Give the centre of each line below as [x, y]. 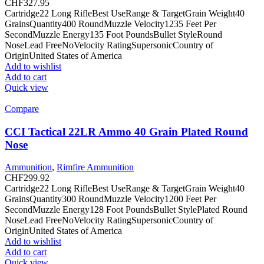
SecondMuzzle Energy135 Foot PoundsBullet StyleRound [113, 34]
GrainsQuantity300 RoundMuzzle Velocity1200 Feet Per [110, 199]
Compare [22, 108]
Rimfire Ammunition [95, 167]
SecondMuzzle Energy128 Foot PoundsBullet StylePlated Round [126, 210]
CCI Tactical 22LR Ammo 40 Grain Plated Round [126, 131]
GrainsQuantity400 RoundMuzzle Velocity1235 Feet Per [110, 24]
